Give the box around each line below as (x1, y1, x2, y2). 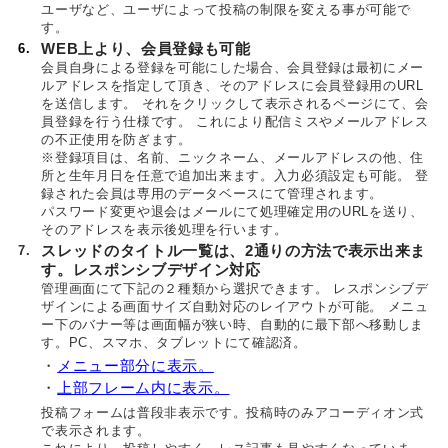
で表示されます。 (41, 423, 151, 438)
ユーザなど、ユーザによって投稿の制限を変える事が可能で (41, 2, 411, 17)
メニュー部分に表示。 (57, 357, 214, 374)
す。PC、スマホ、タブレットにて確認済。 (41, 335, 307, 350)
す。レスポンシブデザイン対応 (41, 262, 261, 278)
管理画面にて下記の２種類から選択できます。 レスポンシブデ (41, 281, 429, 296)
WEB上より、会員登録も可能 (41, 41, 251, 57)
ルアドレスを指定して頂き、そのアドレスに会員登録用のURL (41, 78, 424, 93)
